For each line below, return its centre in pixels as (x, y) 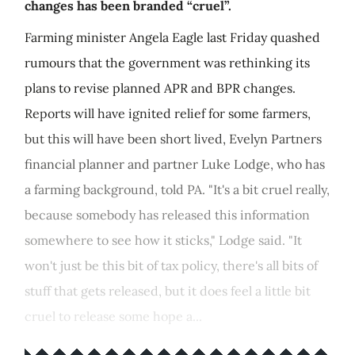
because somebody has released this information (167, 215)
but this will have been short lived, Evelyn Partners (173, 139)
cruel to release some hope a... (113, 316)
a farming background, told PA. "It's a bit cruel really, (177, 189)
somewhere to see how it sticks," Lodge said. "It (163, 240)
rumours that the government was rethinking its (167, 63)
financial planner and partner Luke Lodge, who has (175, 164)
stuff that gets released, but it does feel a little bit (168, 291)
